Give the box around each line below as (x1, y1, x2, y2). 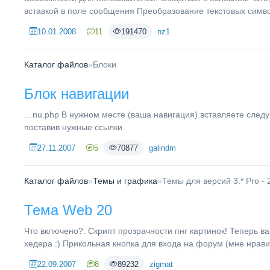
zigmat (149, 259, 173, 269)
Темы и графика (93, 176, 157, 186)
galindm (149, 143, 176, 152)
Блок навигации (24, 86, 129, 102)
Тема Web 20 (24, 202, 112, 218)
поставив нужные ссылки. (24, 122, 125, 132)
